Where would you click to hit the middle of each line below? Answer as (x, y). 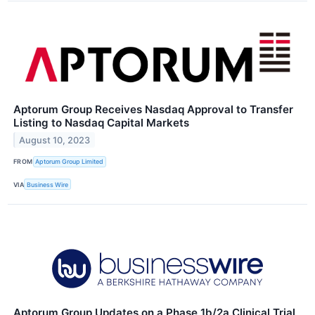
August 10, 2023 (55, 140)
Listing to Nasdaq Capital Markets (101, 122)
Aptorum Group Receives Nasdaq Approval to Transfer (153, 109)
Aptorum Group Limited (70, 162)
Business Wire (48, 184)
